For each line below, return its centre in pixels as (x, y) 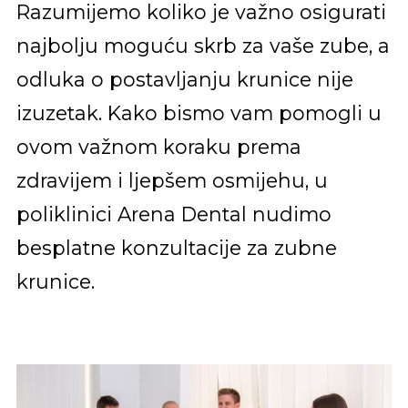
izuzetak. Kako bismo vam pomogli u (199, 113)
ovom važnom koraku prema (158, 147)
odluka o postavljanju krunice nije (184, 80)
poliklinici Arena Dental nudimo (173, 214)
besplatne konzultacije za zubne (176, 248)
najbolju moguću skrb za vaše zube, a (203, 46)
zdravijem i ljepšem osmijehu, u (172, 181)
